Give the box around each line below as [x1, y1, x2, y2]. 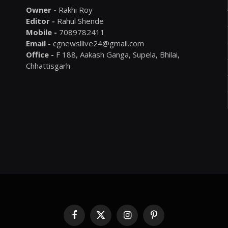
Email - [25, 38, 51, 48]
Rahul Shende [54, 15, 104, 26]
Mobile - [25, 26, 57, 37]
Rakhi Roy [56, 4, 93, 15]
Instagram [126, 214, 158, 224]
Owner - [25, 4, 56, 15]
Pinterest [153, 214, 181, 224]
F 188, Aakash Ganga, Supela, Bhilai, [53, 49, 180, 60]
